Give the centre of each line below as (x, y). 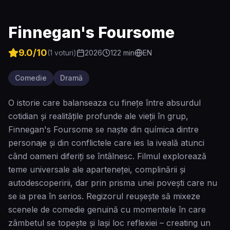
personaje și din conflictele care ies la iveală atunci (106, 143)
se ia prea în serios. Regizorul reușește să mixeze (104, 196)
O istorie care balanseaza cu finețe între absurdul (104, 103)
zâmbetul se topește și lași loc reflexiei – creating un (109, 223)
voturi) (64, 53)
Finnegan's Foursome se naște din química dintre (103, 129)
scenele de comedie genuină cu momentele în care (107, 209)
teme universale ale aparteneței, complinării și (97, 169)
